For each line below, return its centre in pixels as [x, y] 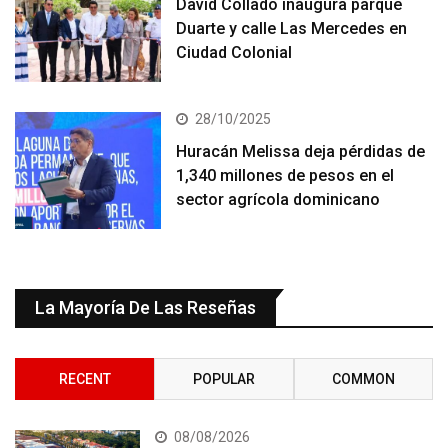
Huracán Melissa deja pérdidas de [301, 152]
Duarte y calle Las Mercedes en [292, 29]
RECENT [84, 379]
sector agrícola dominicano [278, 200]
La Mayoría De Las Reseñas [145, 308]
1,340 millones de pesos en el [285, 176]
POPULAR [223, 379]
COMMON [363, 379]
